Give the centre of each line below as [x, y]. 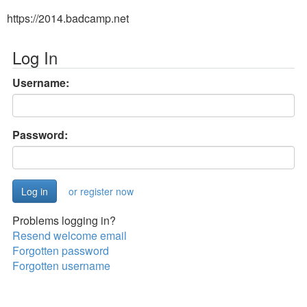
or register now [101, 191]
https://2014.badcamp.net [68, 18]
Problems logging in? [64, 220]
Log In [35, 57]
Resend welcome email [70, 235]
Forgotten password [61, 250]
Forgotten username [61, 266]
